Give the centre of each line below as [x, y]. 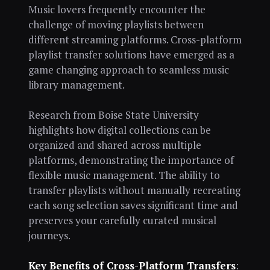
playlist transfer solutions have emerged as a [131, 55]
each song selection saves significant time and [133, 205]
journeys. [49, 235]
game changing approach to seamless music [128, 70]
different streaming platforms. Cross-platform [135, 40]
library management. [76, 85]
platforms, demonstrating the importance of [131, 160]
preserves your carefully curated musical [122, 220]
